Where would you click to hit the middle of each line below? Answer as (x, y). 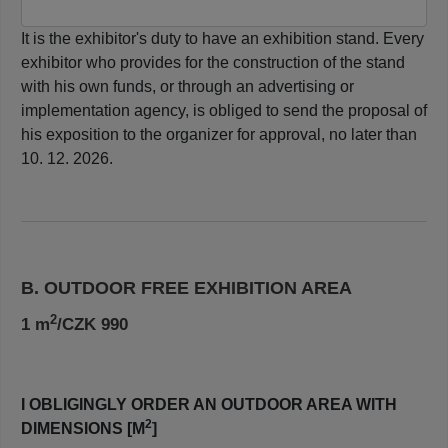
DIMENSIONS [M (83, 429)
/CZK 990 (92, 325)
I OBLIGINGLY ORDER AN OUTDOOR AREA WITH (209, 405)
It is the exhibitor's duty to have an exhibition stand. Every (222, 39)
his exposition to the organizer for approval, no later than (219, 135)
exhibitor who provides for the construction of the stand (213, 63)
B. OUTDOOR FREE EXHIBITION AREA (186, 288)
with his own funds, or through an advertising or (187, 87)
